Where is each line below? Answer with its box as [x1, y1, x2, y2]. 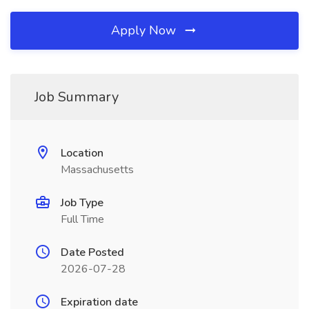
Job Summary [34, 88, 119, 106]
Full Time [61, 212, 104, 227]
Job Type [61, 195, 103, 210]
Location [61, 146, 103, 161]
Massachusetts [61, 162, 134, 177]
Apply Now [111, 22, 179, 39]
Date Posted [61, 245, 124, 260]
